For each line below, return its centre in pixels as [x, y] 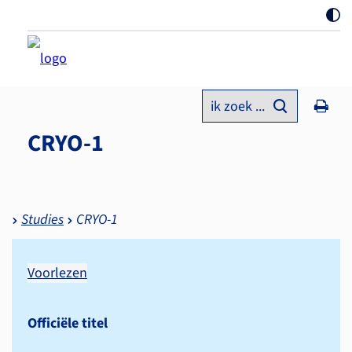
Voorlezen [57, 273]
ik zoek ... [237, 106]
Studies [42, 220]
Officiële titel [68, 323]
